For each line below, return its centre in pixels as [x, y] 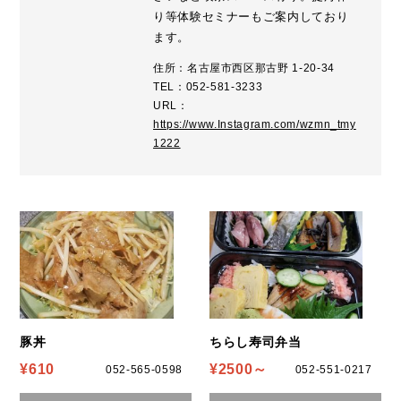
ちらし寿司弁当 [256, 341]
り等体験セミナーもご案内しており [251, 16]
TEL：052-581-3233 [208, 86]
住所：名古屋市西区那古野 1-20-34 [244, 68]
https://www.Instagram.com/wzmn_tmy [255, 124]
